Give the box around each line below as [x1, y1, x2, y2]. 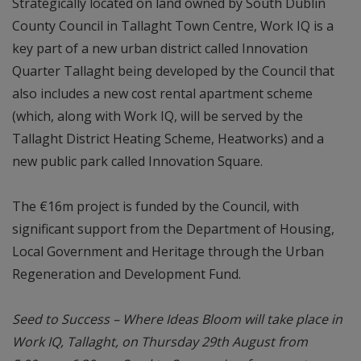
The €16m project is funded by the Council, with [12, 197, 299, 215]
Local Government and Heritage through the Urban [12, 242, 324, 260]
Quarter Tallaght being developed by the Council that [12, 61, 334, 80]
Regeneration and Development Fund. [12, 264, 241, 283]
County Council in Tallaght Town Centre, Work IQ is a [12, 16, 334, 35]
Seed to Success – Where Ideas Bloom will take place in [12, 309, 342, 328]
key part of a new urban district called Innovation [12, 39, 308, 57]
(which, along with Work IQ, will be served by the [12, 106, 303, 125]
